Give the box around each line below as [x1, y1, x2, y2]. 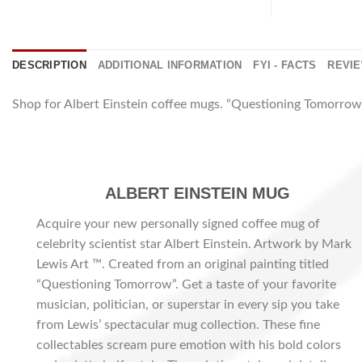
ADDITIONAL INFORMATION [97, 58, 242, 71]
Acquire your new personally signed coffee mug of [36, 217, 320, 230]
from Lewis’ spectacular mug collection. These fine [36, 318, 320, 331]
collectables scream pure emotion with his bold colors [36, 338, 341, 351]
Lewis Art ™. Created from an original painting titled [36, 257, 329, 271]
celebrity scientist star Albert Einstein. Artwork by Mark [36, 237, 351, 250]
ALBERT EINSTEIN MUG [104, 183, 290, 202]
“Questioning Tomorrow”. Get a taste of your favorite [36, 277, 336, 291]
